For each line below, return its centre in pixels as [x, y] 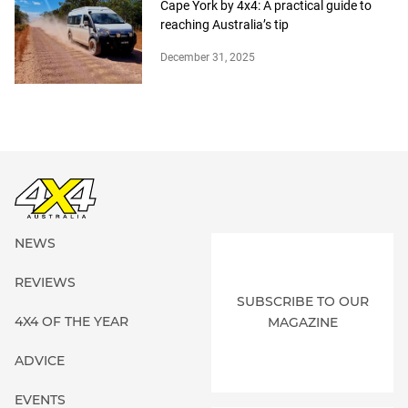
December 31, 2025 [208, 57]
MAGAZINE [302, 323]
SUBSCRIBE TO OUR [302, 302]
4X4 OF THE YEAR [71, 321]
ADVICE [40, 360]
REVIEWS [45, 282]
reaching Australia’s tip [224, 24]
